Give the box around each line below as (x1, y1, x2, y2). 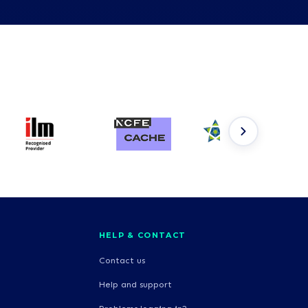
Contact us (98, 254, 145, 265)
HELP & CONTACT (98, 230, 186, 240)
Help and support (98, 278, 172, 289)
